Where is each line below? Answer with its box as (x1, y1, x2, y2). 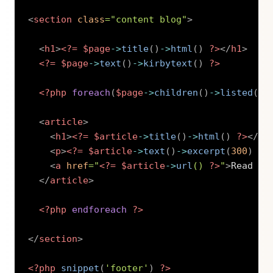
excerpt (187, 145, 226, 157)
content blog (116, 13, 182, 25)
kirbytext (143, 57, 193, 69)
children (154, 87, 199, 98)
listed (220, 87, 253, 98)
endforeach (72, 204, 127, 215)
